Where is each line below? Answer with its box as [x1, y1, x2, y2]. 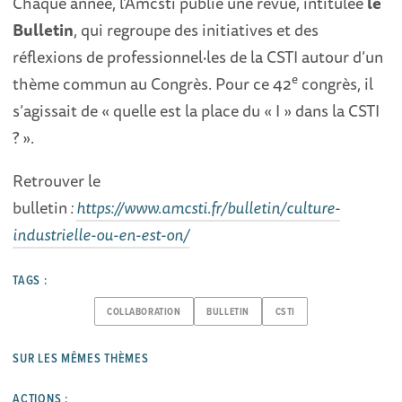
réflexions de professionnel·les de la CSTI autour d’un [13, 44, 384, 70]
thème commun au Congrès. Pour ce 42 [13, 71, 293, 97]
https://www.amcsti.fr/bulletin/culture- [76, 195, 341, 221]
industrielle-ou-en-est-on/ [13, 222, 190, 248]
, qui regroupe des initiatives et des [74, 17, 319, 43]
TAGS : [13, 273, 48, 290]
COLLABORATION [107, 305, 181, 319]
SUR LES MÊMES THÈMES [13, 351, 149, 368]
